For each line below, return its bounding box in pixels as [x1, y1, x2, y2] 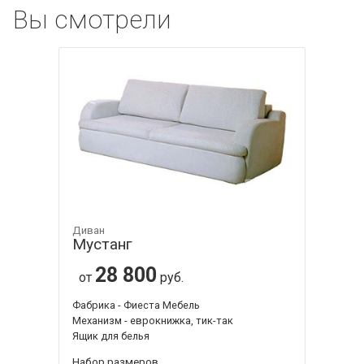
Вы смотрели [13, 3, 171, 35]
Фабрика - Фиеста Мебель [72, 299, 200, 312]
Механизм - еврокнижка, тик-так [72, 314, 233, 327]
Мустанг [72, 235, 132, 254]
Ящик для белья [72, 330, 149, 343]
